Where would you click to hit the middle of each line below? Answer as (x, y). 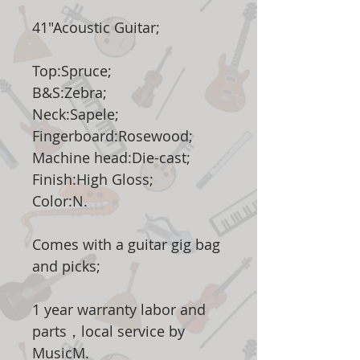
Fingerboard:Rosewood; (112, 136)
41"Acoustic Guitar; (96, 28)
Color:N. (60, 201)
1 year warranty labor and (119, 310)
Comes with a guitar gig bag (126, 245)
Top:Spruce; (72, 71)
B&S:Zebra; (70, 93)
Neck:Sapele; (76, 115)
